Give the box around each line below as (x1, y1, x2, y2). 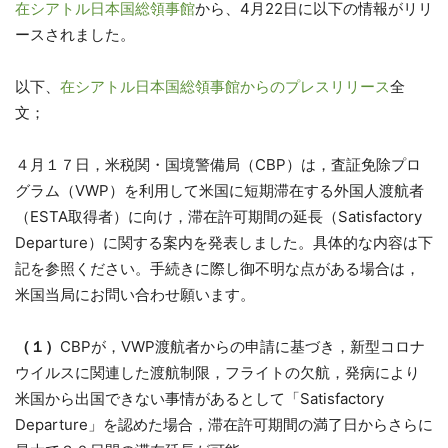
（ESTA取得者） (15, 207, 128, 226)
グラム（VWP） (15, 181, 124, 200)
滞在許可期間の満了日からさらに (208, 415, 433, 434)
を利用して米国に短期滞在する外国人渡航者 (124, 181, 424, 200)
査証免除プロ (331, 155, 421, 174)
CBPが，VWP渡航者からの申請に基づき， (60, 337, 350, 356)
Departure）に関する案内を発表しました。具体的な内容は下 (15, 233, 433, 252)
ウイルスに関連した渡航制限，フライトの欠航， (15, 363, 345, 382)
